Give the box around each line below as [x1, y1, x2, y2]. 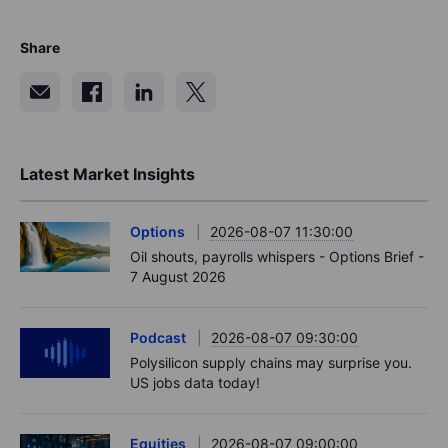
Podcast [130, 328, 186, 346]
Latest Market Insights [20, 163, 195, 184]
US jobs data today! [130, 373, 260, 391]
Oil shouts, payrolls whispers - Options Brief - [130, 247, 424, 265]
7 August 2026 [130, 267, 226, 285]
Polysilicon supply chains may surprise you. [130, 353, 412, 371]
